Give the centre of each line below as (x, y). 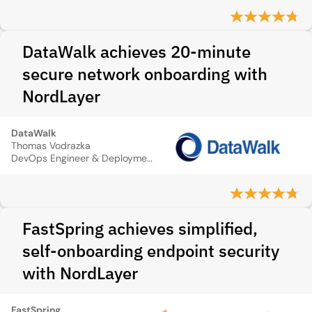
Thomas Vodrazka (51, 146)
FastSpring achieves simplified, (140, 228)
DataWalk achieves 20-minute (136, 52)
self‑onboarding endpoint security (151, 251)
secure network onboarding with (145, 74)
